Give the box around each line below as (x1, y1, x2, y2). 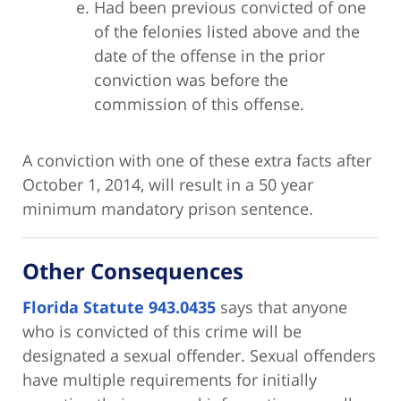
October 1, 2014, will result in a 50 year (22, 174, 313, 196)
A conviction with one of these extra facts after (22, 149, 371, 172)
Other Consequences (22, 256, 243, 286)
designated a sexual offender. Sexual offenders (22, 345, 376, 367)
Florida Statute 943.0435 (22, 296, 216, 319)
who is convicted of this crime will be (22, 320, 302, 343)
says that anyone (216, 296, 347, 319)
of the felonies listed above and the (94, 21, 360, 43)
